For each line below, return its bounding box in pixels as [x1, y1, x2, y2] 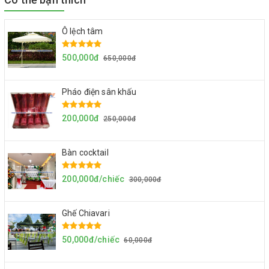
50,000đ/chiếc [62, 234, 120, 244]
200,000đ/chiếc [62, 174, 125, 184]
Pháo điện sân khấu [62, 86, 137, 97]
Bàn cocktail [62, 147, 109, 157]
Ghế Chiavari [62, 208, 110, 218]
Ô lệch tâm [62, 26, 103, 36]
